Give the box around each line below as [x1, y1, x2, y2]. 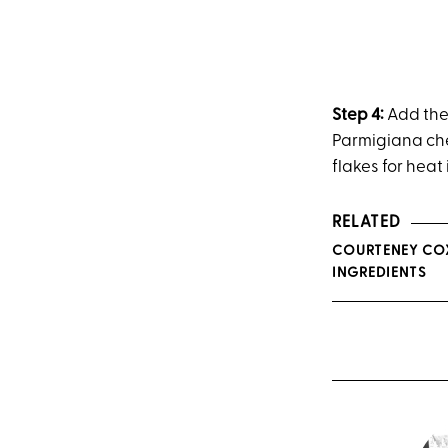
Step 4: [332, 106, 387, 124]
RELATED [332, 215, 401, 232]
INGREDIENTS [332, 265, 427, 281]
